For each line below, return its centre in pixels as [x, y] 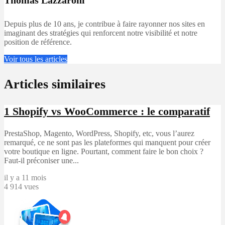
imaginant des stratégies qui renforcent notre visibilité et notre [101, 33]
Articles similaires [55, 84]
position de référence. [38, 42]
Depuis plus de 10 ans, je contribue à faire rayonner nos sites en [104, 24]
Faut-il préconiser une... [41, 160]
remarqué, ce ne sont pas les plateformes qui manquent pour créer [107, 142]
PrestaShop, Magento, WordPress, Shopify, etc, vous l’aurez [99, 133]
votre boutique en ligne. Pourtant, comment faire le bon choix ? [104, 151]
